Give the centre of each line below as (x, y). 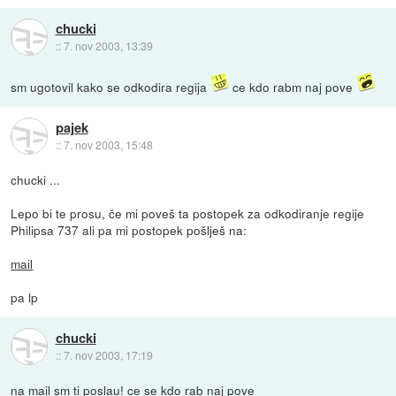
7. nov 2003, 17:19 (108, 354)
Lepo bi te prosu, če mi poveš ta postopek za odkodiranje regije (188, 213)
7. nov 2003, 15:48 (108, 144)
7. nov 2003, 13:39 (108, 45)
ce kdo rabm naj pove (293, 87)
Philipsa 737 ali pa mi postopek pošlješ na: (129, 230)
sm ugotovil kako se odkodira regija (111, 87)
